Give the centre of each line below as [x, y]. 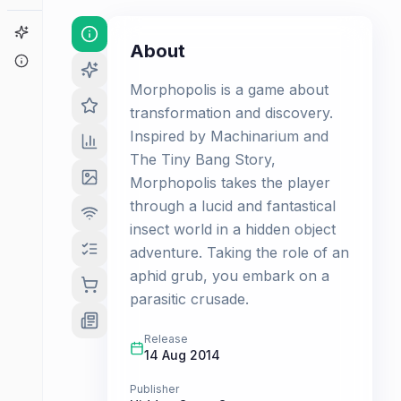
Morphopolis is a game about [229, 90]
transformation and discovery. [231, 113]
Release [166, 339]
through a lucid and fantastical [233, 206]
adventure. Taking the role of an [239, 252]
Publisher [154, 389]
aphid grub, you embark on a [230, 276]
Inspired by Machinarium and [229, 136]
